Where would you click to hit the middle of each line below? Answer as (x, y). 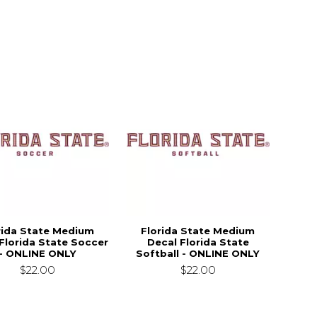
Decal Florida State (198, 242)
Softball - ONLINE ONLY (198, 253)
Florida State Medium (198, 230)
